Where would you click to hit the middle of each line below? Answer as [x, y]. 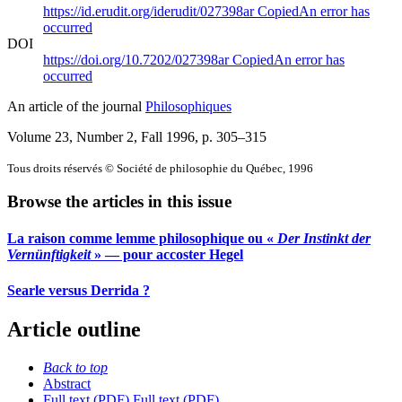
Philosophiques [188, 106]
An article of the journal [76, 106]
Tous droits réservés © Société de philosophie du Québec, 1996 [160, 168]
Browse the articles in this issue [119, 202]
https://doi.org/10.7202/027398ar [138, 59]
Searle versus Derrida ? [79, 290]
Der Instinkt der [324, 239]
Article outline [74, 330]
